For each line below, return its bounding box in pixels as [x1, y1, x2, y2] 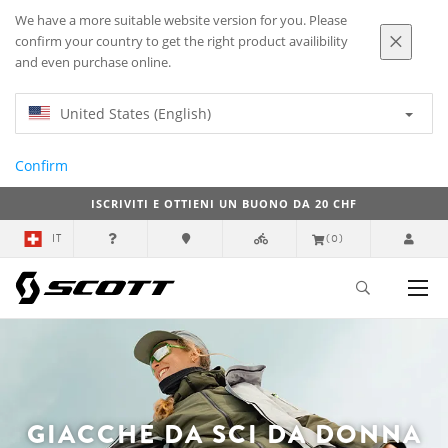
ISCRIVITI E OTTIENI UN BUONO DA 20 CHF [91, 196, 357, 211]
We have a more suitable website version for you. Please [15, 12, 347, 29]
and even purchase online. [15, 54, 171, 71]
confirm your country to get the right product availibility [15, 33, 348, 50]
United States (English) [60, 104, 211, 123]
